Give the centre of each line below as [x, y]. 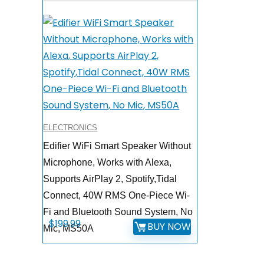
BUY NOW [169, 226]
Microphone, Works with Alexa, [108, 163]
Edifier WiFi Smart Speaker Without [117, 146]
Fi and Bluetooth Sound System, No [118, 212]
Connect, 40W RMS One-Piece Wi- [117, 196]
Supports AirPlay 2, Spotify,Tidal [110, 179]
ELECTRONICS [70, 128]
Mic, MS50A [69, 229]
